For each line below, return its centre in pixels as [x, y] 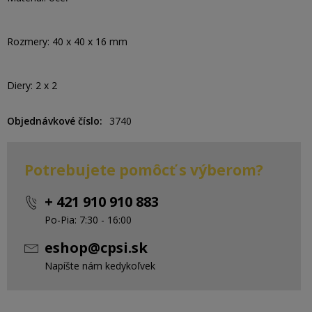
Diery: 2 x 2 [32, 85]
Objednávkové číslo [53, 121]
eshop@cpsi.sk [96, 248]
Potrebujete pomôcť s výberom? [144, 170]
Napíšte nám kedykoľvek [100, 266]
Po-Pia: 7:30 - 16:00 [88, 220]
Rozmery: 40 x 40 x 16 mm [67, 41]
